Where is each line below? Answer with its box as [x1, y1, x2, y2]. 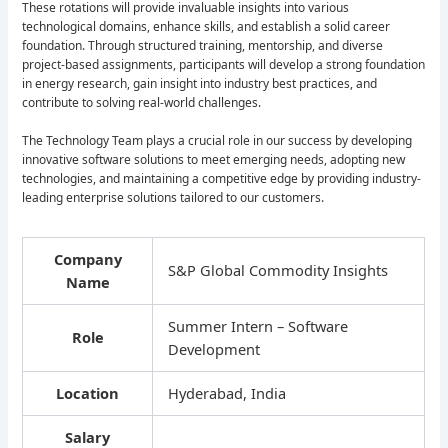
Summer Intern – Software [168, 316, 349, 337]
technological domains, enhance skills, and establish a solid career [22, 17, 391, 35]
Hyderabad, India [168, 383, 287, 404]
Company [53, 249, 122, 270]
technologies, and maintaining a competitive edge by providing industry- [22, 170, 422, 188]
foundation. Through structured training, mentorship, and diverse [22, 36, 384, 54]
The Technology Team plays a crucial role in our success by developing [22, 132, 413, 150]
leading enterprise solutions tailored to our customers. [22, 189, 325, 207]
